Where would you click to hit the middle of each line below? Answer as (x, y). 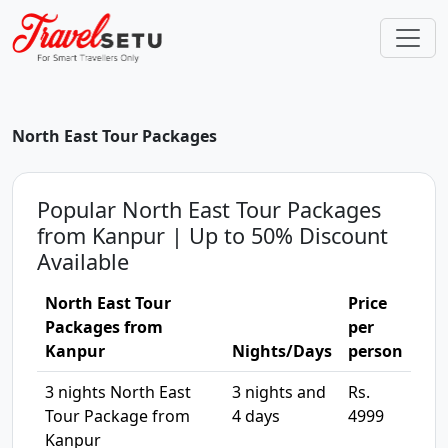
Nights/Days (282, 351)
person (375, 351)
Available (83, 261)
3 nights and (279, 392)
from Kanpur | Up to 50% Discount (212, 235)
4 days (256, 416)
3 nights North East (118, 392)
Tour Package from (117, 416)
